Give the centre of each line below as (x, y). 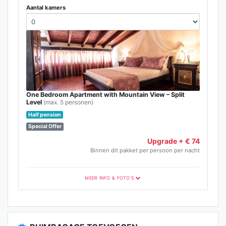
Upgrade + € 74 (174, 141)
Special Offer (45, 127)
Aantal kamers (46, 8)
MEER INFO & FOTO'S (110, 178)
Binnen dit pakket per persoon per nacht (145, 151)
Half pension (45, 115)
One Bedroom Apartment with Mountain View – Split (105, 94)
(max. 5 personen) (68, 102)
